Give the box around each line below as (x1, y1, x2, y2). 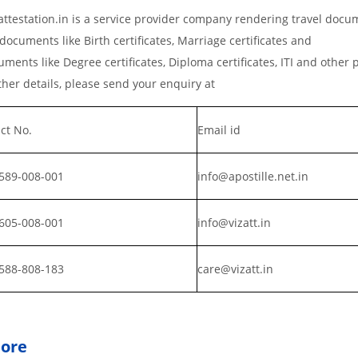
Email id (197, 121, 241, 137)
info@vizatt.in (197, 214, 271, 230)
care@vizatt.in (197, 261, 273, 276)
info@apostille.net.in (197, 168, 308, 184)
